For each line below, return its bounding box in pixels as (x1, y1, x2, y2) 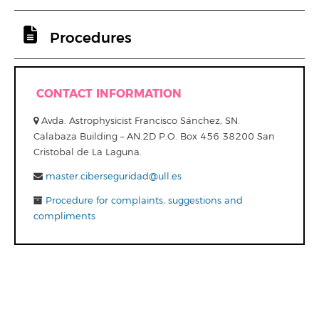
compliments (33, 211, 95, 222)
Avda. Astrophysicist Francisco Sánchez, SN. (38, 115, 240, 127)
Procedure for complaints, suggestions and (43, 195, 243, 206)
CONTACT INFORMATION (36, 86, 182, 101)
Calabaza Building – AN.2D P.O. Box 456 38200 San (33, 131, 275, 142)
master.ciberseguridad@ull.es (46, 171, 182, 182)
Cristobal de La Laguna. (33, 147, 142, 158)
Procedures (50, 29, 132, 47)
